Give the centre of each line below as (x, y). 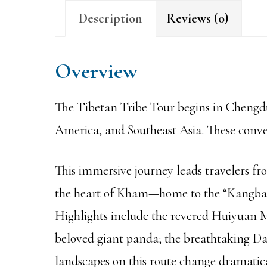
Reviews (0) (198, 18)
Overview (96, 71)
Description (111, 18)
